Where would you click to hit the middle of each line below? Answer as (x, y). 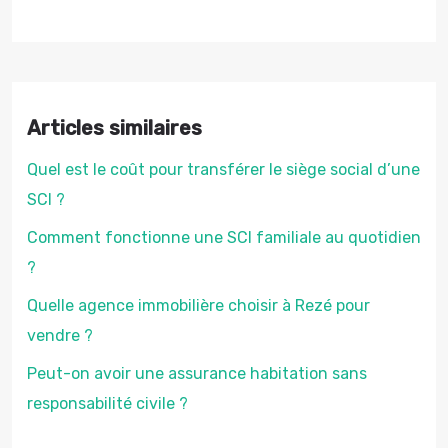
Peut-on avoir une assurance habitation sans (197, 373)
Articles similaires (114, 128)
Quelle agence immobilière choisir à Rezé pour (198, 305)
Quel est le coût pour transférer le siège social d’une (223, 169)
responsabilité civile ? (107, 403)
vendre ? (60, 335)
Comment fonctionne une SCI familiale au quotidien (224, 237)
